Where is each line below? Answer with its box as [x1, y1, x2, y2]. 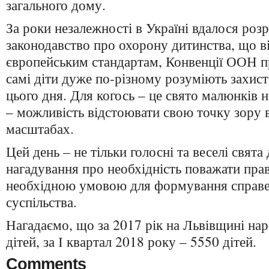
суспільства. [6, 192, 77, 211]
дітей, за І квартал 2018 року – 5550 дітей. [6, 232, 256, 251]
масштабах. [6, 119, 74, 138]
